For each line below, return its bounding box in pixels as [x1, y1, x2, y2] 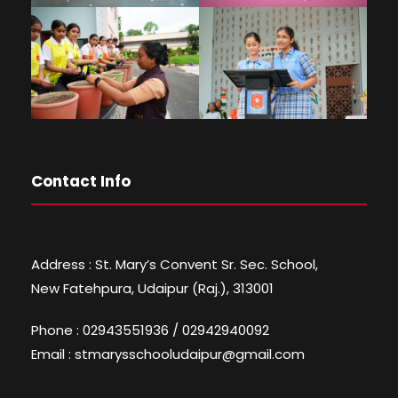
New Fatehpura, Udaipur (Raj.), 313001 [31, 279, 274, 298]
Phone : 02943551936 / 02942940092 [31, 321, 269, 340]
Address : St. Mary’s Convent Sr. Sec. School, [31, 255, 318, 275]
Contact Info [31, 171, 131, 193]
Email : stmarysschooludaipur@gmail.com [31, 345, 305, 364]
